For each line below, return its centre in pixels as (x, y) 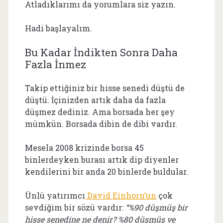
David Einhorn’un (120, 195)
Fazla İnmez (55, 64)
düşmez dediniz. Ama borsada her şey (100, 111)
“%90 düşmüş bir (156, 207)
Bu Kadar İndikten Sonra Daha (101, 52)
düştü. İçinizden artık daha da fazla (95, 100)
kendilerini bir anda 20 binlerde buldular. (106, 171)
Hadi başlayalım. (58, 28)
